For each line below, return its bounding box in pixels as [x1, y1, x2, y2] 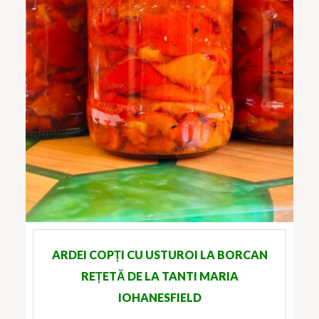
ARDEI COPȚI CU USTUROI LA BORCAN [51, 247, 268, 261]
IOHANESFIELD [117, 290, 202, 304]
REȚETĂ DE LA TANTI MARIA [80, 268, 239, 283]
